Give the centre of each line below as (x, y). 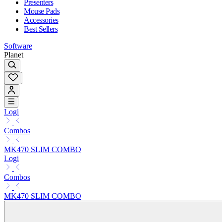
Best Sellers (41, 29)
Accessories (41, 20)
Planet (14, 55)
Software (18, 46)
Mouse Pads (42, 11)
